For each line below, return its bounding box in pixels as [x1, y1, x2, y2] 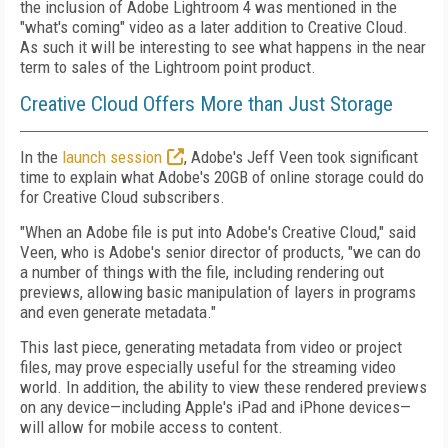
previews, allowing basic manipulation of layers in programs [20, 282, 416, 302]
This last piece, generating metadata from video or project [20, 337, 402, 357]
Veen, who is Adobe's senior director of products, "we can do [20, 242, 421, 262]
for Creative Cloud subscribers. [20, 187, 225, 207]
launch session [62, 147, 162, 167]
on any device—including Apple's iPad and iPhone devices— [20, 397, 411, 417]
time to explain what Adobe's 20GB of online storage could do [20, 167, 424, 187]
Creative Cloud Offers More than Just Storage [20, 92, 393, 116]
